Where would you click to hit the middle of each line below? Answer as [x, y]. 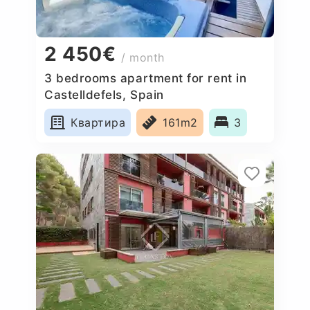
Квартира [98, 122]
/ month [143, 58]
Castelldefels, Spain [104, 94]
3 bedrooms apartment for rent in [146, 78]
